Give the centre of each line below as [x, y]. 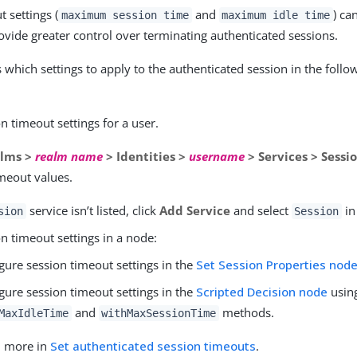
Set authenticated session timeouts [153, 345]
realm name [69, 156]
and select [261, 210]
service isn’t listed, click [92, 210]
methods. [246, 312]
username [217, 156]
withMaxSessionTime [159, 313]
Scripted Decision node [262, 291]
